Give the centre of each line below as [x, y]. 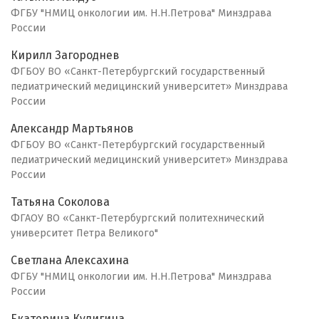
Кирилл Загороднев [65, 56]
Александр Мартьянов [72, 129]
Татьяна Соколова [60, 202]
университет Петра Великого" [84, 234]
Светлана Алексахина [70, 261]
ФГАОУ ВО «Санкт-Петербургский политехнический [137, 219]
